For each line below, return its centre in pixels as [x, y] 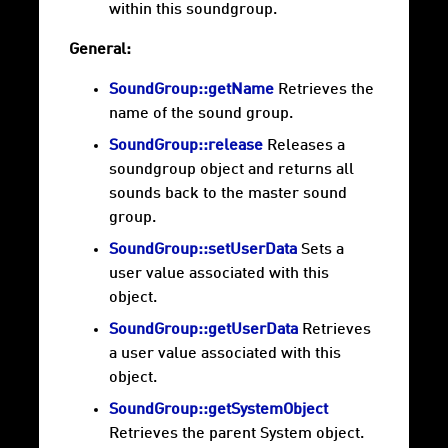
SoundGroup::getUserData [203, 330]
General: [100, 50]
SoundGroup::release [186, 146]
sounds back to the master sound [228, 194]
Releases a [304, 146]
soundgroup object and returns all [231, 170]
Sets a [320, 250]
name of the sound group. [201, 114]
